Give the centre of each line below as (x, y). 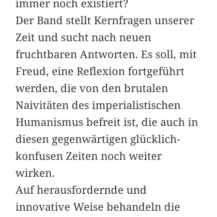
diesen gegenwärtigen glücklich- (98, 139)
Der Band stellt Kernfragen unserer (105, 20)
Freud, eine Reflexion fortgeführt (100, 71)
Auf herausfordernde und (81, 190)
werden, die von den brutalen (92, 88)
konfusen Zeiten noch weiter (89, 156)
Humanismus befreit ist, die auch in (107, 122)
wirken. (35, 173)
